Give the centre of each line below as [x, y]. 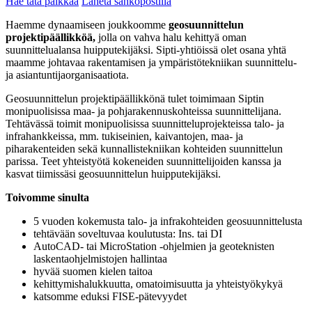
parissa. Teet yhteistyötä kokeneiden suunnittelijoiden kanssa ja [143, 161]
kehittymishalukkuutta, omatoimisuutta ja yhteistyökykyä [158, 283]
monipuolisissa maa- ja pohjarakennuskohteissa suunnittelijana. [143, 111]
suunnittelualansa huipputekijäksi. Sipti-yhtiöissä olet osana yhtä [146, 49]
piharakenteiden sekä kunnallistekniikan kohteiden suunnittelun [144, 148]
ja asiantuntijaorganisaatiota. [67, 75]
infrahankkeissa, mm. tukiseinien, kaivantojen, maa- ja [124, 136]
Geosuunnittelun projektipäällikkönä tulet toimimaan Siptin [135, 98]
